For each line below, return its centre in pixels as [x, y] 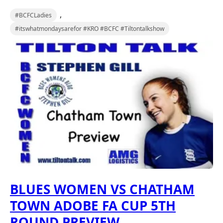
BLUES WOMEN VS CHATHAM [102, 189]
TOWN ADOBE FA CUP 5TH [93, 205]
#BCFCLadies [33, 15]
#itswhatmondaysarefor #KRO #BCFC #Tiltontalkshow [90, 28]
